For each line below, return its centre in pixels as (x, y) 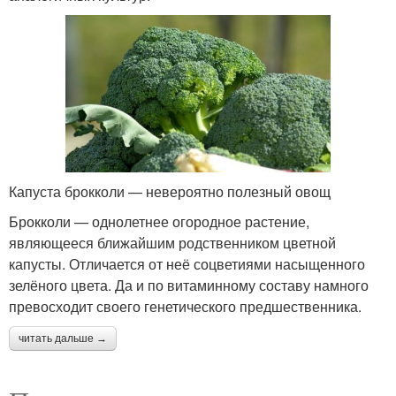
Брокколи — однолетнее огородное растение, (159, 221)
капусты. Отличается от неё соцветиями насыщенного (187, 263)
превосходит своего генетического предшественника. (185, 306)
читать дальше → (63, 338)
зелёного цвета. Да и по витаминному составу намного (189, 285)
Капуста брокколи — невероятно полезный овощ (170, 191)
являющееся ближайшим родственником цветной (172, 242)
